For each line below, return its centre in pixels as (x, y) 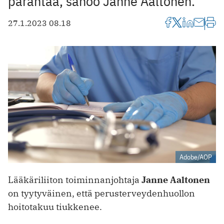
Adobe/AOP (196, 157)
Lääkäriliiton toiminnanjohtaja (75, 179)
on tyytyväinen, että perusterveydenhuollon (101, 193)
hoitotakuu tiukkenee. (55, 206)
